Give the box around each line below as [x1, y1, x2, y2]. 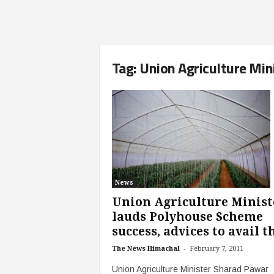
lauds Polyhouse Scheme [111, 210, 263, 224]
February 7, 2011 [189, 245, 243, 253]
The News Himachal [111, 245, 180, 253]
